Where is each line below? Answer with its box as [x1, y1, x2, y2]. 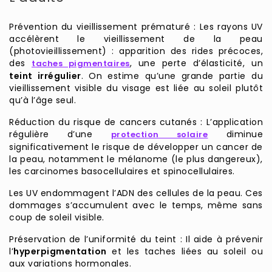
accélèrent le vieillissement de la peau [9, 33, 263, 46]
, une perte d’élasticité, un [129, 57, 263, 70]
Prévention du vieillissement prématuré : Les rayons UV [9, 21, 263, 33]
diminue [208, 128, 263, 141]
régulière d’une [9, 128, 111, 141]
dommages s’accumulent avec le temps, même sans [9, 199, 263, 212]
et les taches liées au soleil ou [106, 245, 263, 258]
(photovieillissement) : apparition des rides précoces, [9, 45, 263, 58]
